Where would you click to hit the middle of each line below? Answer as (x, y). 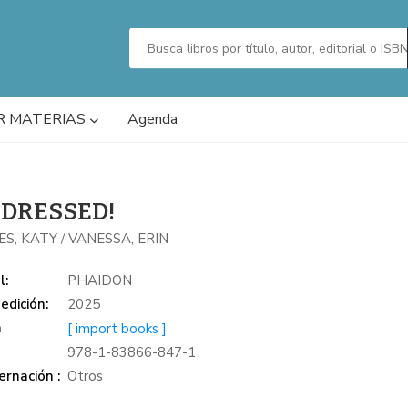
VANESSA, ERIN (119, 239)
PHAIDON (100, 280)
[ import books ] (117, 329)
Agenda (153, 119)
